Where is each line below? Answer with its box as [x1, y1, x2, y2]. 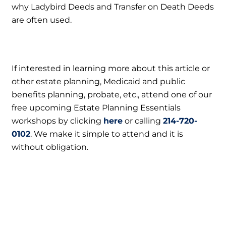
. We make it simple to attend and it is [30, 129, 184, 139]
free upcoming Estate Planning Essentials [12, 102, 181, 112]
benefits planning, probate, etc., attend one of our [12, 89, 212, 99]
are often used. [12, 15, 72, 25]
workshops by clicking [12, 116, 104, 126]
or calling [123, 116, 163, 126]
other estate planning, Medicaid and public [12, 76, 186, 86]
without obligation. [12, 142, 89, 152]
